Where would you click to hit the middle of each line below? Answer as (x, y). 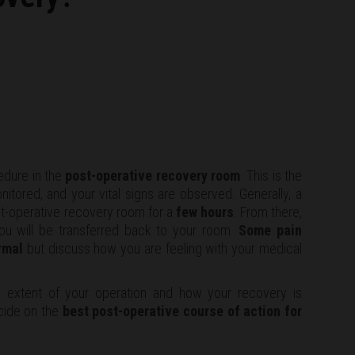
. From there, (268, 212)
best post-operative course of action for (180, 311)
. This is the (271, 175)
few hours (204, 212)
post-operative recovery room (153, 175)
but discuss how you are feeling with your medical (162, 248)
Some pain (271, 230)
